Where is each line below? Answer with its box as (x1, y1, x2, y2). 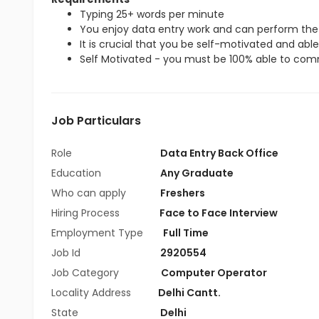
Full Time (163, 226, 209, 240)
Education (51, 166, 104, 180)
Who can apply (51, 186, 129, 200)
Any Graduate (160, 166, 234, 180)
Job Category (51, 266, 122, 280)
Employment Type (51, 226, 143, 240)
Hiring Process (51, 206, 122, 220)
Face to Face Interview (159, 206, 278, 220)
